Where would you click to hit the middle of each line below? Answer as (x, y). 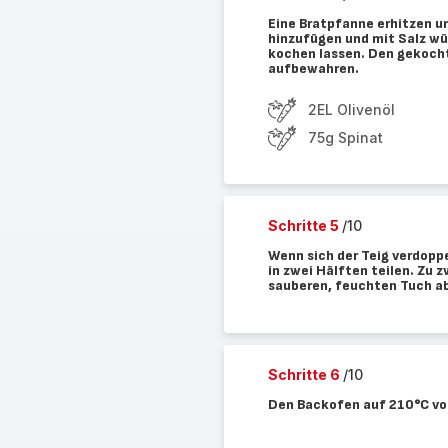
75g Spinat (345, 137)
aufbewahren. (313, 68)
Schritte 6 (305, 374)
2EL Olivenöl (351, 109)
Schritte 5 (304, 225)
